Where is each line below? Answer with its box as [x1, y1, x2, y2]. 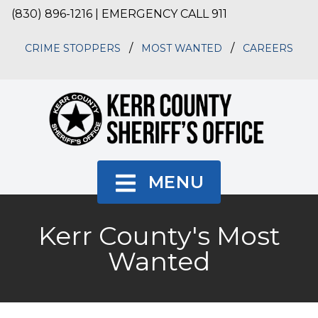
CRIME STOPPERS [25, 42, 121, 55]
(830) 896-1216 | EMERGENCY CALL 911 [11, 7, 227, 21]
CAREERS [243, 42, 293, 55]
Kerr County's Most [38, 220, 280, 252]
